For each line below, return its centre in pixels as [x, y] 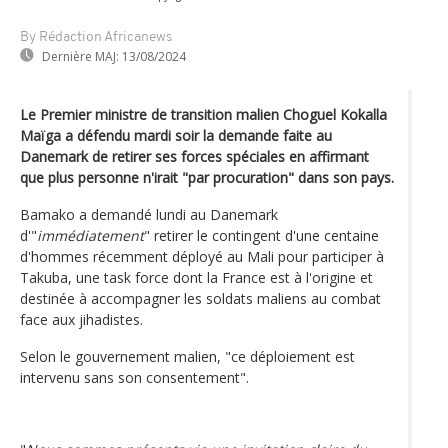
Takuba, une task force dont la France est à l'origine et [196, 277]
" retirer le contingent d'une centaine [261, 235]
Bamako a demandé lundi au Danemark [149, 214]
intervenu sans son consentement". [134, 377]
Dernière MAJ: [80, 56]
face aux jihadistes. [81, 319]
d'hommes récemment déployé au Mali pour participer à [202, 256]
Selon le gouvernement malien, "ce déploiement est [187, 356]
